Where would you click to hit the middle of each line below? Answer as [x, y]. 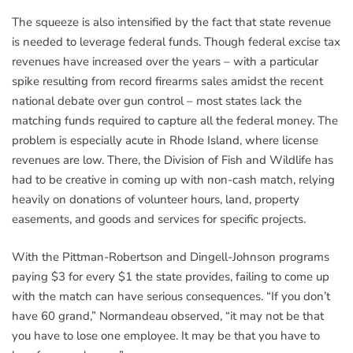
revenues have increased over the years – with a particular [165, 62]
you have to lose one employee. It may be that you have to [166, 335]
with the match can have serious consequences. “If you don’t [171, 296]
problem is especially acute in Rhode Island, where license [165, 141]
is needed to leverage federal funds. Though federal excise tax [176, 42]
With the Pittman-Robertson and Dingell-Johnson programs [171, 256]
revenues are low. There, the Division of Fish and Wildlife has [173, 160]
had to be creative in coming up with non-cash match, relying [173, 180]
